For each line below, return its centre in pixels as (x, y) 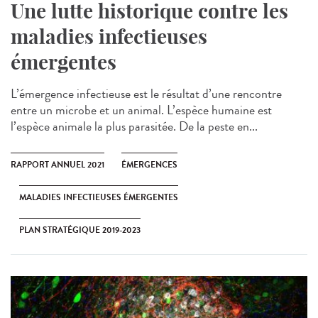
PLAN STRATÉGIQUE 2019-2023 (80, 230)
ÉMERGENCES (149, 164)
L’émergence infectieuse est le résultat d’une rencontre (146, 93)
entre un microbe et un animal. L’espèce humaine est (141, 110)
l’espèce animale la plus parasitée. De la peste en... (134, 126)
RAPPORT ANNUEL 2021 (57, 164)
